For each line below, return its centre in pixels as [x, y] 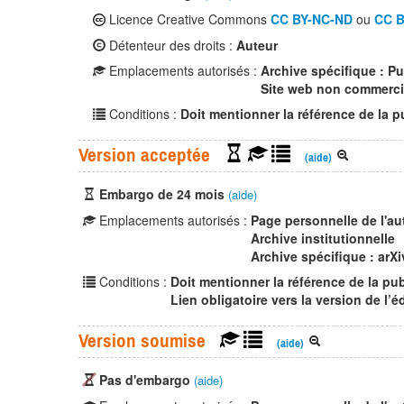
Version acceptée [147, 155]
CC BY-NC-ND [312, 19]
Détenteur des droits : [171, 46]
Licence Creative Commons [188, 19]
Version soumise [144, 340]
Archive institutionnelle [323, 239]
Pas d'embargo [145, 380]
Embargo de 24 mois [162, 194]
